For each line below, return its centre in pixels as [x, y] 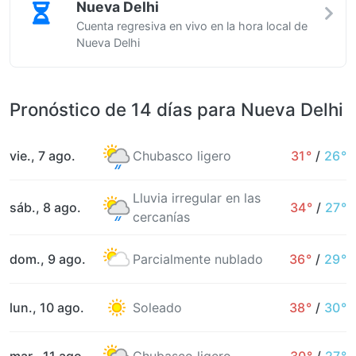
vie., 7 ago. [43, 156]
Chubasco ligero [182, 156]
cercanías [161, 217]
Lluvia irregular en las [197, 198]
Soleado [157, 308]
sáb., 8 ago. [45, 207]
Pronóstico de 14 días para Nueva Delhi [176, 109]
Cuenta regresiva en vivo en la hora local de [192, 26]
